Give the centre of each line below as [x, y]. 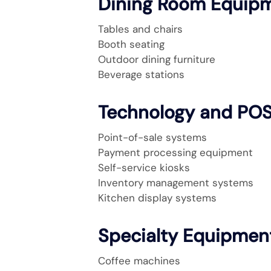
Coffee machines [139, 261]
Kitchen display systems [157, 198]
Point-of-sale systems [152, 137]
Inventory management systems [176, 183]
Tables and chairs [140, 29]
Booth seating [131, 44]
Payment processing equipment [175, 152]
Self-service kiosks [144, 168]
